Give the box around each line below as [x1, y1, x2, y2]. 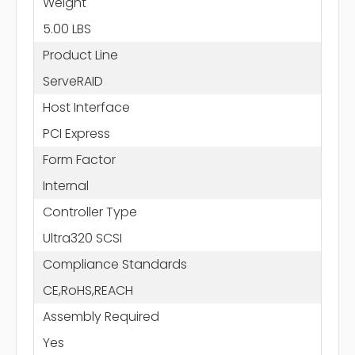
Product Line [42, 45, 118, 64]
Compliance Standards [42, 254, 187, 273]
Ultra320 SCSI [42, 228, 122, 247]
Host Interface [42, 97, 130, 116]
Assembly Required [42, 307, 159, 326]
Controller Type [42, 202, 137, 221]
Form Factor [42, 150, 116, 169]
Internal [42, 176, 89, 195]
